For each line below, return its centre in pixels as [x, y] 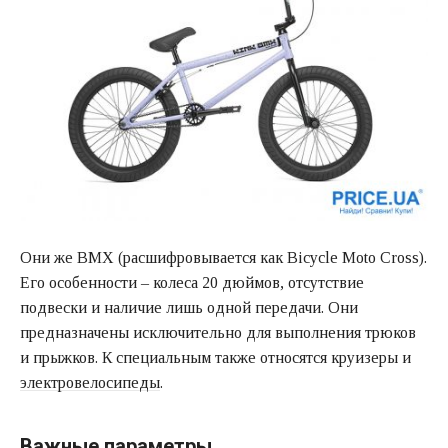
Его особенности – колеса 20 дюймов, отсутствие [192, 282]
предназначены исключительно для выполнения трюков [218, 332]
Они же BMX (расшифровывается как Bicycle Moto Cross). [223, 257]
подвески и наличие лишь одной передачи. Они [189, 307]
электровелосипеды [90, 382]
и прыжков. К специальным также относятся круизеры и [215, 357]
